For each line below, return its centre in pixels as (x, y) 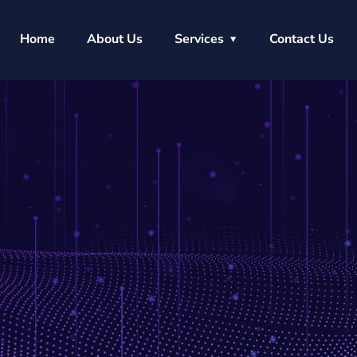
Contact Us (302, 39)
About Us (115, 39)
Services (200, 39)
